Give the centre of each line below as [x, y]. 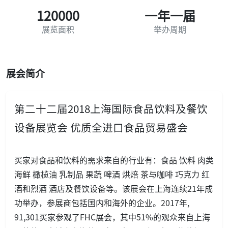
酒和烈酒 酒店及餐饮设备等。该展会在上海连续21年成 [113, 188]
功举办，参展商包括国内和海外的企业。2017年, [102, 202]
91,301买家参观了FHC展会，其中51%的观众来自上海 [112, 217]
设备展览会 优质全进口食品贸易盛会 [101, 127]
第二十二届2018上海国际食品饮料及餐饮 [111, 108]
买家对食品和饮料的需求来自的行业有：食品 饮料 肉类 [114, 160]
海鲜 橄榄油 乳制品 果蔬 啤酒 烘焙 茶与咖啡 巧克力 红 [112, 174]
